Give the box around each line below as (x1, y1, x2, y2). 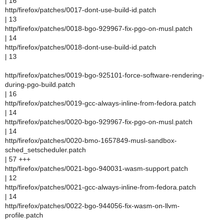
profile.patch (5, 211, 43, 219)
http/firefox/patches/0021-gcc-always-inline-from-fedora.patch (5, 183, 196, 191)
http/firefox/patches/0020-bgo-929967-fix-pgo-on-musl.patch (5, 118, 192, 126)
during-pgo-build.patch (5, 81, 75, 88)
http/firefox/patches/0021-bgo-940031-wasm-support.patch (5, 165, 188, 172)
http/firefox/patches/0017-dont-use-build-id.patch (5, 6, 156, 14)
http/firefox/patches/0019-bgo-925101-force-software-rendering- (5, 71, 204, 79)
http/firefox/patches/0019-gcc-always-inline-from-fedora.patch (5, 99, 196, 107)
